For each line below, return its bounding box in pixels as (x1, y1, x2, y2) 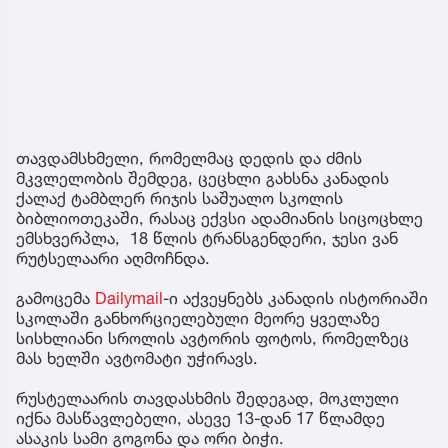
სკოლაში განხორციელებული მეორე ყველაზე (16, 308, 380, 329)
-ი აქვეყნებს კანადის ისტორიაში (163, 288, 428, 309)
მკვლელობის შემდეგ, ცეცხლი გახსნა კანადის (16, 168, 389, 189)
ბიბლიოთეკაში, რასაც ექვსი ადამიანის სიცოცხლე (16, 208, 423, 229)
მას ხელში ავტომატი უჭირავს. (16, 348, 258, 369)
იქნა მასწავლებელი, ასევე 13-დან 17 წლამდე (16, 408, 385, 429)
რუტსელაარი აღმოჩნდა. (16, 248, 210, 269)
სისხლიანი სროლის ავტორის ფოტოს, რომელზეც (16, 328, 409, 349)
